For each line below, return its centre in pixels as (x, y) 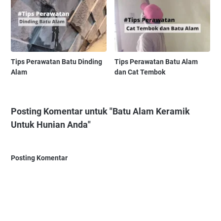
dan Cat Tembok (140, 72)
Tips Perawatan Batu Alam (156, 62)
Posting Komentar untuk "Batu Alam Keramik (100, 111)
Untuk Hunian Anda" (51, 125)
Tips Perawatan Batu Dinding (56, 62)
